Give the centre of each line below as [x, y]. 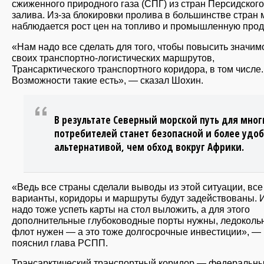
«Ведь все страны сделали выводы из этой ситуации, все [137, 187]
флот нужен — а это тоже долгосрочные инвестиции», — [136, 231]
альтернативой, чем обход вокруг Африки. [149, 147]
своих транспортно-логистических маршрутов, [113, 57]
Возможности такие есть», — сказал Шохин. [108, 80]
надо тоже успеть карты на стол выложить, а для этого [131, 209]
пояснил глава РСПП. [60, 242]
